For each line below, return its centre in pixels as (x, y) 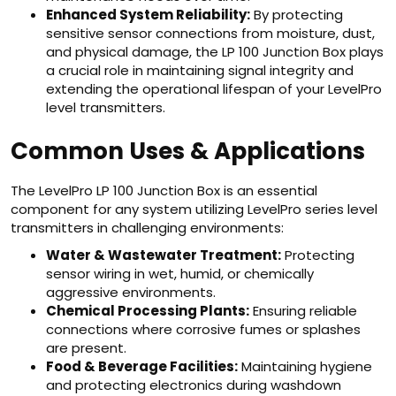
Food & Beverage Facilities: (142, 366)
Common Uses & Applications (188, 151)
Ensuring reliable (303, 311)
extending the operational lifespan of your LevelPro (214, 89)
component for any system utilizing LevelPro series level (194, 209)
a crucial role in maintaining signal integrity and (200, 70)
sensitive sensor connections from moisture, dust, (210, 33)
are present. (86, 348)
